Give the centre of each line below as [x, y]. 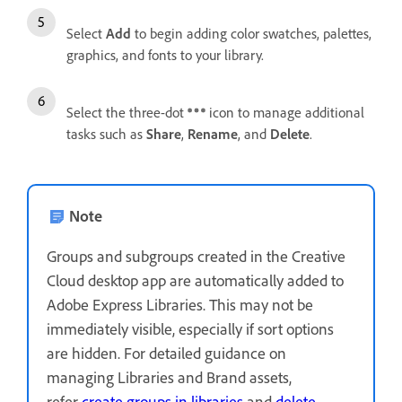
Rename [213, 134]
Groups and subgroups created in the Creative [196, 256]
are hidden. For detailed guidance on [166, 353]
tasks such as [106, 134]
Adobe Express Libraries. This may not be [180, 304]
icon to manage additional [285, 112]
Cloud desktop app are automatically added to [195, 280]
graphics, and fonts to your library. [165, 55]
